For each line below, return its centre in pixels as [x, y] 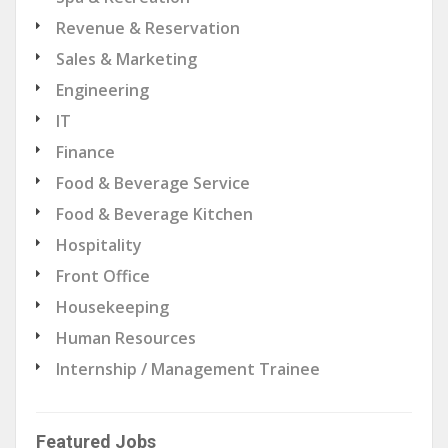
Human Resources [126, 337]
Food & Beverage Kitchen [154, 213]
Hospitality [99, 244]
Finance [85, 151]
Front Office [103, 275]
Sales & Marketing [126, 58]
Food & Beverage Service [153, 182]
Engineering [102, 89]
